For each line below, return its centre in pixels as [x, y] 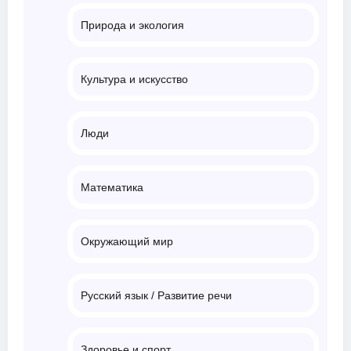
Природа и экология [132, 25]
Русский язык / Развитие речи [156, 295]
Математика [112, 187]
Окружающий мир [127, 241]
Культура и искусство [134, 79]
